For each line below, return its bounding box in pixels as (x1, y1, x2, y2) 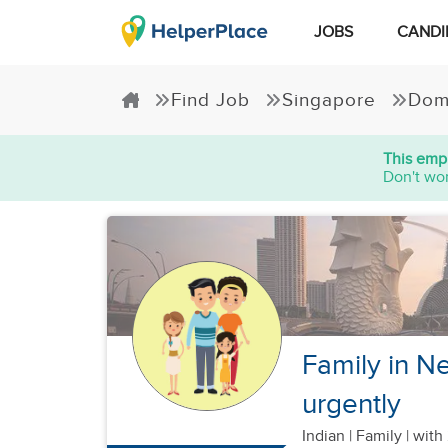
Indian (302, 427, 349, 446)
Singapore (282, 89, 376, 111)
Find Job (171, 89, 250, 111)
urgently (302, 388, 401, 421)
